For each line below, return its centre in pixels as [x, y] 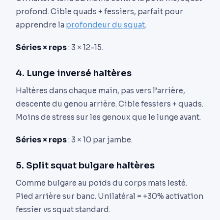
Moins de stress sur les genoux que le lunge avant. [108, 117]
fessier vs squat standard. [63, 209]
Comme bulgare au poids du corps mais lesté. [101, 183]
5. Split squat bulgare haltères [85, 165]
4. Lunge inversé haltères [74, 73]
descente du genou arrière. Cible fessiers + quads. [110, 104]
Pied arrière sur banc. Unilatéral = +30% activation [110, 196]
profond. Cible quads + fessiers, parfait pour [99, 11]
